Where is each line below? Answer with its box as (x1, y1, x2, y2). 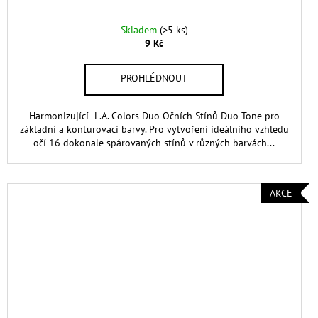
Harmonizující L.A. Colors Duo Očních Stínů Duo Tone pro (28, 109, 280, 123)
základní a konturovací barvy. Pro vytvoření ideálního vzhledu (19, 123, 289, 136)
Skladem (120, 23, 160, 37)
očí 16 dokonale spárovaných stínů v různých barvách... (33, 136, 275, 150)
